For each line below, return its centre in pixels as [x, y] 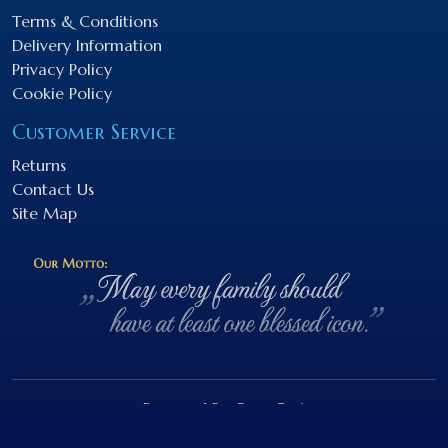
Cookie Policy [62, 92]
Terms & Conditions [85, 20]
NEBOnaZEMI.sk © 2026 [224, 431]
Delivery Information [87, 44]
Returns [39, 164]
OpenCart [269, 407]
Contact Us [53, 188]
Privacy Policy [62, 68]
